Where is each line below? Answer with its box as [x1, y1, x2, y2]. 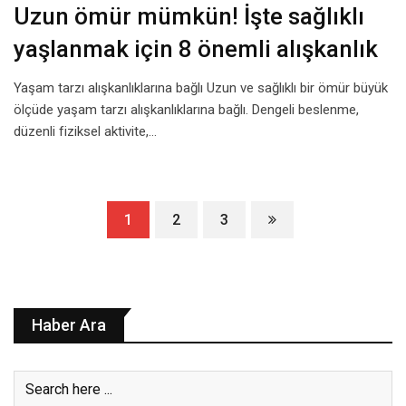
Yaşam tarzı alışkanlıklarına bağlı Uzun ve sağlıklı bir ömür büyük [14, 80, 388, 97]
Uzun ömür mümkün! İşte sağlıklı [14, 3, 364, 31]
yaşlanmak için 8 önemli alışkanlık [14, 35, 378, 63]
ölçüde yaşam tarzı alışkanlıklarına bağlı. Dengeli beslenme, [14, 101, 359, 119]
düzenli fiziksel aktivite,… [14, 123, 157, 140]
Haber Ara [32, 315, 106, 335]
